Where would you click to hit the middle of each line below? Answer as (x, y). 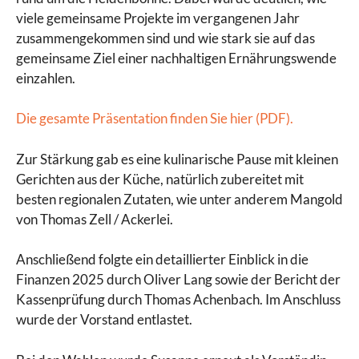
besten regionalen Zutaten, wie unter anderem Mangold (179, 199)
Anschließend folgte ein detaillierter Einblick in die (162, 260)
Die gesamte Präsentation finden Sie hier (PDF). (155, 119)
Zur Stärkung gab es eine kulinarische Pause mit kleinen (177, 159)
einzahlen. (46, 78)
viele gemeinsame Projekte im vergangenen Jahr (158, 18)
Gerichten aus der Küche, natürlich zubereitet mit (160, 179)
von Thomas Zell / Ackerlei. (95, 219)
